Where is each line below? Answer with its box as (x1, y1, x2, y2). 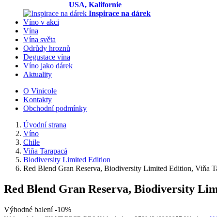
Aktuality (23, 70, 52, 78)
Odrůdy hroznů (23, 44, 70, 52)
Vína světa (23, 35, 56, 44)
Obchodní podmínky (23, 104, 87, 112)
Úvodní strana (23, 121, 66, 129)
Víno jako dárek (23, 62, 73, 70)
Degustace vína (23, 53, 70, 61)
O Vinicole (23, 87, 57, 95)
